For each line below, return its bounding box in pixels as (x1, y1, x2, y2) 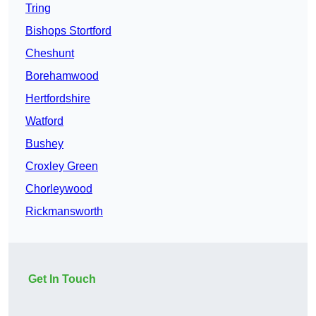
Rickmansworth (25, 205, 103, 218)
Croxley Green (25, 160, 98, 173)
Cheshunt (25, 47, 74, 60)
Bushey (25, 138, 63, 150)
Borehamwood (25, 70, 99, 83)
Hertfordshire (25, 92, 90, 105)
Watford (25, 115, 63, 128)
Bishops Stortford (25, 25, 111, 37)
